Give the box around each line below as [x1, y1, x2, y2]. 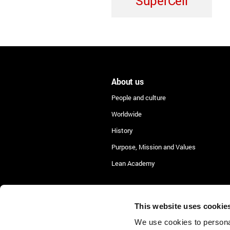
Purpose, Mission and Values [111, 142, 196, 151]
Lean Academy [111, 158, 155, 168]
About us [111, 75, 144, 87]
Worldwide [111, 109, 142, 119]
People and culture [111, 92, 166, 102]
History [111, 125, 133, 135]
